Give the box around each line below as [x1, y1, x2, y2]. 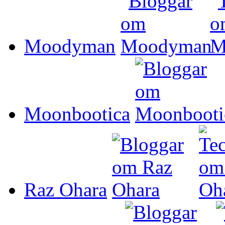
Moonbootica [24, 102, 130, 125]
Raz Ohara [24, 178, 107, 200]
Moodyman [24, 35, 116, 57]
